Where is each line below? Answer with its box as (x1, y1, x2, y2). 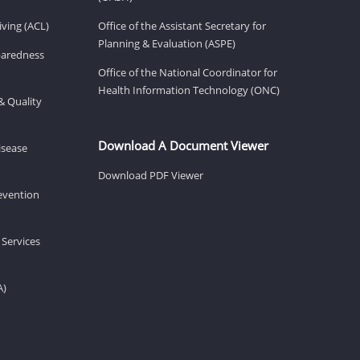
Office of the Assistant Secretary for (98, 18, 266, 33)
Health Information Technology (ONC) (98, 82, 280, 97)
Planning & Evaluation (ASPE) (98, 35, 235, 51)
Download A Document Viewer (98, 137, 268, 153)
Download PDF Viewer (98, 167, 203, 182)
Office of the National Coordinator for (98, 64, 277, 80)
